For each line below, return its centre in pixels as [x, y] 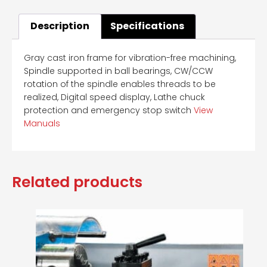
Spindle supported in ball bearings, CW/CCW [118, 71]
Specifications [147, 26]
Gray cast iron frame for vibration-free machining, [130, 58]
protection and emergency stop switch [109, 111]
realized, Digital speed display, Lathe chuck [114, 97]
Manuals [42, 124]
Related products [77, 182]
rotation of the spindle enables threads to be [120, 84]
